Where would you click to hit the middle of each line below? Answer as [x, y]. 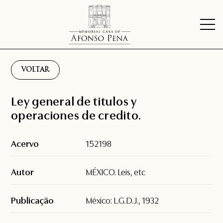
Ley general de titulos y [74, 102]
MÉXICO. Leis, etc [116, 172]
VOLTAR [36, 70]
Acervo [25, 144]
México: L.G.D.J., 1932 [122, 201]
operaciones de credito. [76, 116]
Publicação [33, 201]
